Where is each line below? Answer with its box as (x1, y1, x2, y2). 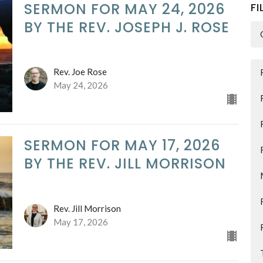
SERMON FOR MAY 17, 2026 (23, 136, 220, 156)
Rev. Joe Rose (53, 66, 107, 77)
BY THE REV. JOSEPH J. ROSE (23, 17, 230, 37)
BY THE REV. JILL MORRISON (23, 154, 226, 174)
